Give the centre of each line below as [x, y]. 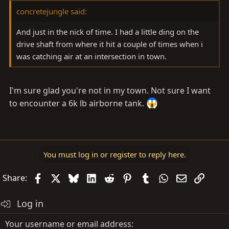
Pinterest [150, 177]
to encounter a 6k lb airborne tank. [78, 104]
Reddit [127, 177]
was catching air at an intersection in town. [91, 56]
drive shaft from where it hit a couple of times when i [110, 44]
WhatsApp [188, 177]
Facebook [61, 177]
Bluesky [93, 177]
